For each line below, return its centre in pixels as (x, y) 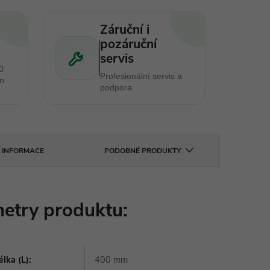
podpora (116, 87)
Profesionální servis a (141, 76)
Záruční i (124, 30)
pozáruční (128, 44)
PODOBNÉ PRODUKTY (142, 151)
